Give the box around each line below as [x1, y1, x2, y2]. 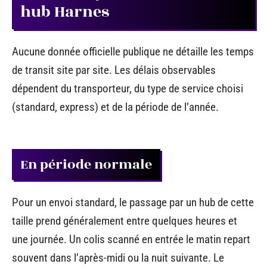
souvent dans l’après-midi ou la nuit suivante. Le [12, 251, 224, 265]
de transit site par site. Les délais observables [12, 63, 216, 77]
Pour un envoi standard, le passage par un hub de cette [12, 195, 254, 210]
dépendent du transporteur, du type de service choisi [12, 82, 243, 96]
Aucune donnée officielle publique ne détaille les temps [12, 45, 254, 59]
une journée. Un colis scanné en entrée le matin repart [12, 232, 250, 247]
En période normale [20, 154, 152, 175]
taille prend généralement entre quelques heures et [12, 214, 237, 228]
